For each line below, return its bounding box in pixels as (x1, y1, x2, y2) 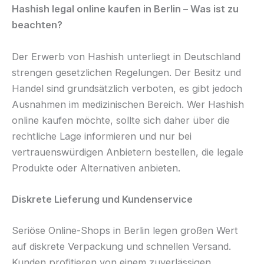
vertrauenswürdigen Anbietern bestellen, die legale (12, 146, 243, 158)
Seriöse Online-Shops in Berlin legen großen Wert (12, 225, 238, 237)
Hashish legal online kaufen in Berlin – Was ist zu (12, 3, 239, 15)
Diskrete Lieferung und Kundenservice (12, 193, 193, 205)
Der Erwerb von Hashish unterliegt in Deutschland (12, 50, 240, 62)
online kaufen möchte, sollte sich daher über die (12, 114, 230, 126)
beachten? (12, 19, 62, 31)
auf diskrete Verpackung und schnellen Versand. (12, 240, 231, 253)
